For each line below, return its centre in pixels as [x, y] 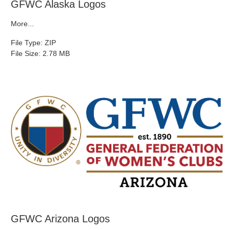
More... [22, 24]
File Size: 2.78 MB [40, 54]
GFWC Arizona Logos [60, 219]
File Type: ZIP [33, 43]
